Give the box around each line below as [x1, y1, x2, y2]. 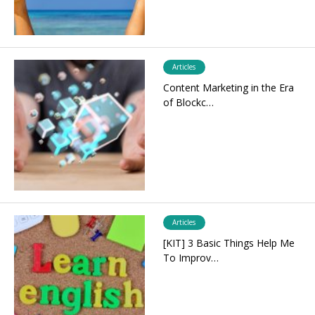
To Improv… [162, 251, 219, 265]
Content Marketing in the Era [162, 81, 294, 95]
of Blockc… [162, 96, 214, 110]
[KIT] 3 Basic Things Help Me [162, 236, 295, 250]
